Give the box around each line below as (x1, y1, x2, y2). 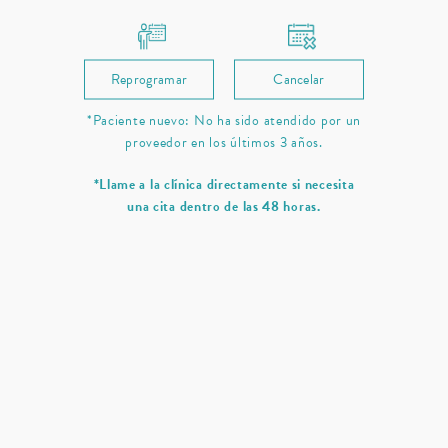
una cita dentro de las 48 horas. (127, 195, 321, 217)
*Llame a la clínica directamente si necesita (93, 173, 355, 195)
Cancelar (273, 68, 325, 90)
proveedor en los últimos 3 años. (125, 131, 323, 153)
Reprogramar (110, 68, 188, 90)
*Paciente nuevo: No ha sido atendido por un (86, 109, 362, 131)
